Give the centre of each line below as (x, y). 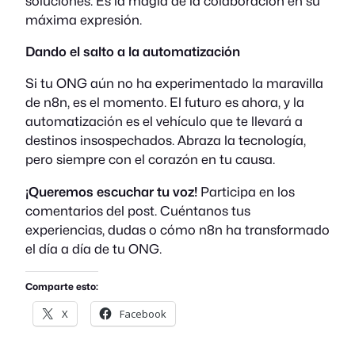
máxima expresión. (84, 19)
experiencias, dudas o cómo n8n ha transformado (177, 229)
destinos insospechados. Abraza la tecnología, (166, 141)
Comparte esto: (62, 286)
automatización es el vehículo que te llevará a (164, 122)
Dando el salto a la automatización (133, 51)
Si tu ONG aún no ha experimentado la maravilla (174, 84)
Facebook (143, 313)
